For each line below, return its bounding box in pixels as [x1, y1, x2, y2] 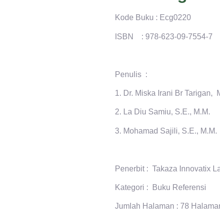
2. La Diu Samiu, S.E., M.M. [115, 108, 210, 116]
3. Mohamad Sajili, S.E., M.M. [115, 126, 217, 135]
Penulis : [115, 70, 149, 79]
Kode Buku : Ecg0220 [115, 13, 191, 22]
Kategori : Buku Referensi [115, 183, 206, 192]
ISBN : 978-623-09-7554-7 [115, 32, 213, 41]
